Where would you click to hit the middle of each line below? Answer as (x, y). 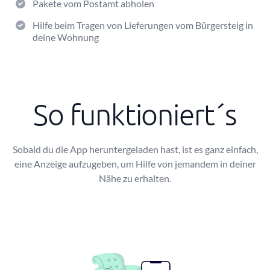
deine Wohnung (66, 37)
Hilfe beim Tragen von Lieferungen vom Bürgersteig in (143, 25)
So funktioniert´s (135, 114)
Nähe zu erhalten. (135, 178)
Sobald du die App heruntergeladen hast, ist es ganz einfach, (135, 149)
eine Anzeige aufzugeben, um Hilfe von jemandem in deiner (135, 164)
